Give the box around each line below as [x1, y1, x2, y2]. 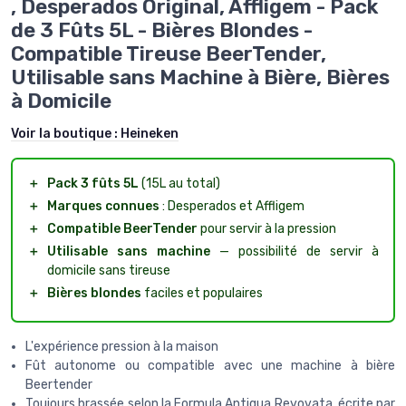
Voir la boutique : [11, 125, 121, 141]
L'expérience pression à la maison [25, 338, 218, 354]
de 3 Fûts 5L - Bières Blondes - [11, 17, 313, 43]
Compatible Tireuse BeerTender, [11, 41, 326, 66]
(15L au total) [139, 175, 220, 191]
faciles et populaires [141, 285, 263, 301]
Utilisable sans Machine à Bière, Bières [11, 64, 390, 90]
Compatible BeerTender [47, 220, 198, 237]
